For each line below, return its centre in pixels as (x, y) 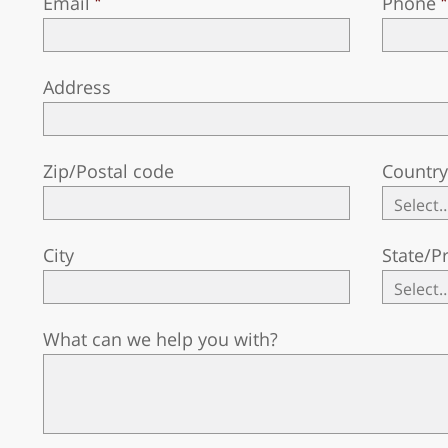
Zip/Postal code (109, 171)
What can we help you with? (161, 339)
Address (77, 87)
